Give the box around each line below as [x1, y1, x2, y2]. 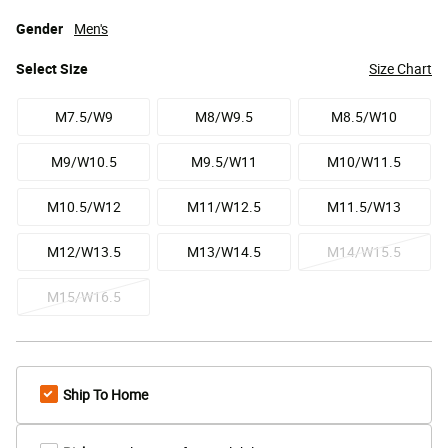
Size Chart [369, 59, 432, 79]
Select [16, 59, 60, 79]
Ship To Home [63, 385, 148, 405]
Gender [16, 19, 66, 39]
